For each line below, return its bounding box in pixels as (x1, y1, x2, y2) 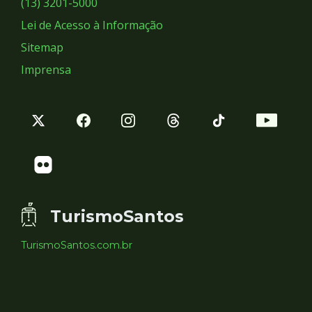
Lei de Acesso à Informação (21, 17, 163, 33)
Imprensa (21, 61, 71, 77)
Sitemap (21, 39, 63, 55)
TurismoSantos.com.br (21, 239, 132, 252)
